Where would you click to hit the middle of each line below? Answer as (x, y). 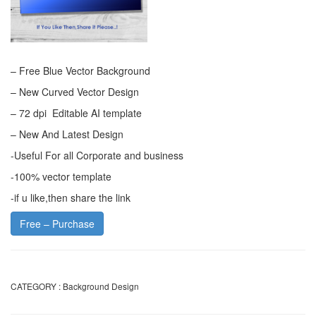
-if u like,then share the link (71, 197)
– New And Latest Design (67, 134)
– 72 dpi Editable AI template (76, 113)
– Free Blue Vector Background (80, 70)
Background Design (101, 286)
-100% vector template (61, 176)
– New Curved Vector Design (75, 91)
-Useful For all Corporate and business (97, 155)
